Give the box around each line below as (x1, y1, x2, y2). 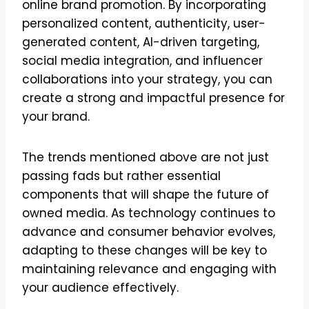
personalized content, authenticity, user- (22, 14, 266, 32)
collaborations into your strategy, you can (22, 70, 272, 88)
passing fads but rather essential (22, 167, 221, 184)
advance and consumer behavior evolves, (22, 223, 275, 240)
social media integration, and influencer (22, 52, 263, 69)
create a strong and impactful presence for (22, 89, 285, 106)
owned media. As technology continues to (22, 204, 275, 221)
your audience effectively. (22, 279, 179, 296)
